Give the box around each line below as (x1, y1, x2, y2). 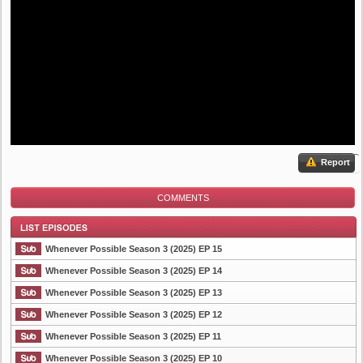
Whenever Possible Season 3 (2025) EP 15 (45, 244, 222, 254)
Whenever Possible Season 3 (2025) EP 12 (45, 310, 222, 319)
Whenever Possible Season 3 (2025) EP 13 (45, 288, 222, 297)
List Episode (11, 308, 65, 318)
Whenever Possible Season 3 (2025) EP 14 (45, 266, 222, 275)
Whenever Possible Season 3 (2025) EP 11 (45, 331, 221, 341)
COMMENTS (156, 193, 209, 203)
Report (318, 157, 350, 167)
